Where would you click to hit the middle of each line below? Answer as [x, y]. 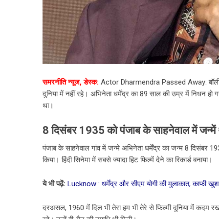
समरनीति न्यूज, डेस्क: [71, 82]
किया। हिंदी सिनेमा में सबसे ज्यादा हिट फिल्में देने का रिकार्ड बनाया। [128, 160]
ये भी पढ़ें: [55, 184]
